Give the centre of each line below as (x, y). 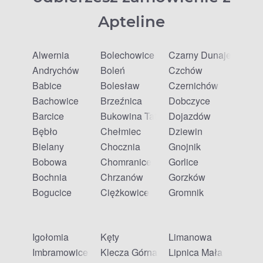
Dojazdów (190, 116)
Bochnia (50, 177)
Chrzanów (122, 177)
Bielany (48, 146)
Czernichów (193, 85)
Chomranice (126, 162)
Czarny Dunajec (202, 55)
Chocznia (120, 146)
